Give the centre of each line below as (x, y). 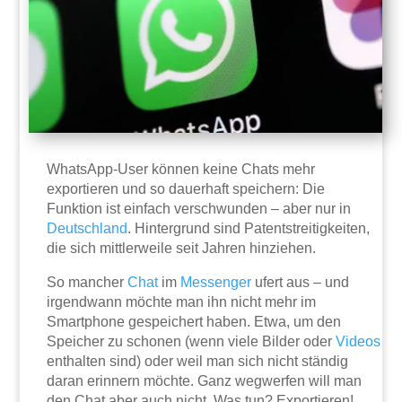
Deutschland (87, 228)
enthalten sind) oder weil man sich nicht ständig (198, 361)
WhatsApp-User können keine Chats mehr (181, 169)
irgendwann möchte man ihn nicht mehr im (182, 301)
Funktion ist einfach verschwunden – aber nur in (199, 208)
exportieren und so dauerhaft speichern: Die (186, 188)
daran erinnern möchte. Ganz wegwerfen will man (205, 380)
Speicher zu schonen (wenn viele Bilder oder (192, 341)
